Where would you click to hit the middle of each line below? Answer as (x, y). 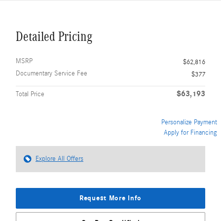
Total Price (30, 94)
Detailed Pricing (54, 36)
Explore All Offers (59, 159)
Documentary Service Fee (52, 73)
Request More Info (110, 198)
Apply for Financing (190, 132)
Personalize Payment (189, 122)
